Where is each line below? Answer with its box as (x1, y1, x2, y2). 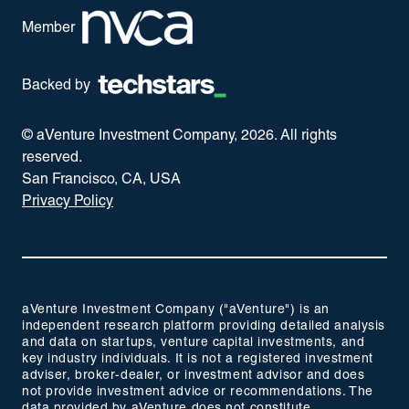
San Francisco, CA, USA (22, 173, 181, 186)
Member (22, 22, 75, 35)
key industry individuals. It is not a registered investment (22, 353, 374, 365)
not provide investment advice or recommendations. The (22, 386, 373, 398)
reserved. (22, 152, 82, 164)
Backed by (22, 79, 90, 92)
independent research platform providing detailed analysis (22, 320, 385, 332)
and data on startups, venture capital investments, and (22, 337, 365, 349)
